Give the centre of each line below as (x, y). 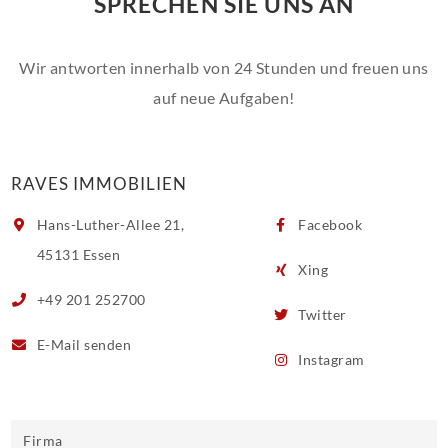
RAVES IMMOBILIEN (99, 183)
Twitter (320, 314)
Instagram (329, 359)
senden (108, 344)
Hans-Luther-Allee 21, (109, 224)
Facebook (328, 224)
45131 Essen (77, 254)
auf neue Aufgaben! (224, 97)
